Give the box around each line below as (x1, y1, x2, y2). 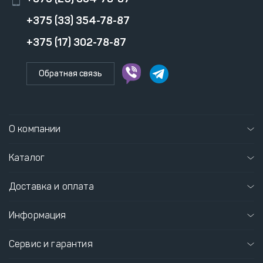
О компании (9, 123, 61, 134)
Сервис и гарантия (9, 238, 93, 249)
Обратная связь (39, 69, 102, 79)
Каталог (9, 152, 45, 163)
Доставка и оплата (9, 181, 94, 192)
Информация (9, 210, 66, 221)
